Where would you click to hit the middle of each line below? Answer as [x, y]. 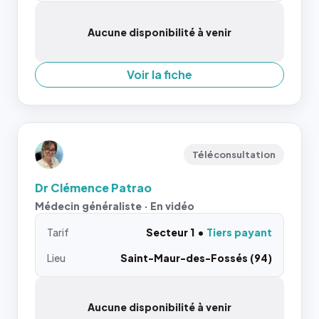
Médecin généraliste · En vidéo [115, 206]
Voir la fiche [159, 74]
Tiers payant [239, 232]
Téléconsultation [234, 155]
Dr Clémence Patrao [93, 188]
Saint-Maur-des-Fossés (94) [196, 258]
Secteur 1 [170, 232]
